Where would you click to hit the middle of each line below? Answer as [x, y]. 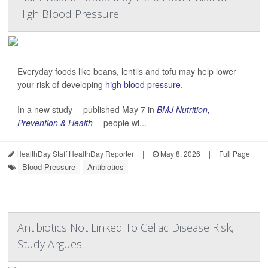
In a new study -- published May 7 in [87, 109]
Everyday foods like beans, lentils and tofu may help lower [127, 71]
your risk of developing [61, 84]
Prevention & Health [55, 123]
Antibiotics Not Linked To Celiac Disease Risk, [126, 227]
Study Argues [50, 244]
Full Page [234, 153]
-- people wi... [120, 123]
